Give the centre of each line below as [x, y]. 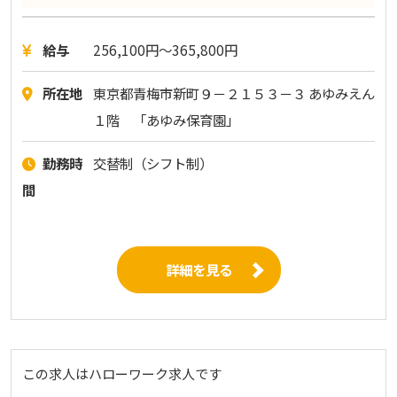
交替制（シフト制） [152, 163]
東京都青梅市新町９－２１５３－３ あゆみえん [234, 93]
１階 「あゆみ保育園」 [166, 120]
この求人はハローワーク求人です [121, 373]
